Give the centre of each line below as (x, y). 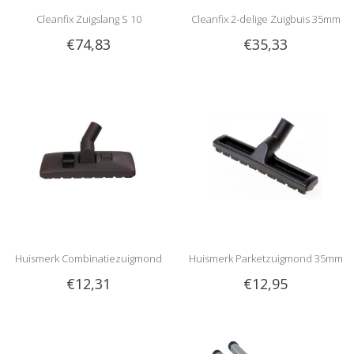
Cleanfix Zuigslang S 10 (88, 19)
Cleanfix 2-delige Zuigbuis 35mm (265, 19)
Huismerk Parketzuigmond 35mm (265, 258)
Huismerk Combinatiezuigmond (88, 258)
